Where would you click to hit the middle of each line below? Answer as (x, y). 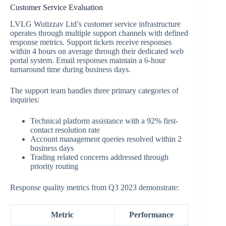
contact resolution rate (65, 130)
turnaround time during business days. (70, 69)
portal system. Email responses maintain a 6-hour (88, 60)
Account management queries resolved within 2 (106, 139)
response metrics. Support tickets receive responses (91, 42)
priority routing (54, 166)
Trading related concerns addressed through (99, 157)
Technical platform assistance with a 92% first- (104, 121)
